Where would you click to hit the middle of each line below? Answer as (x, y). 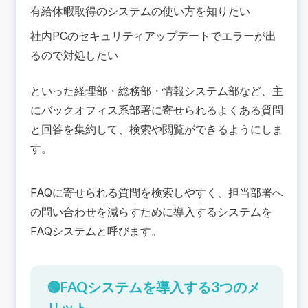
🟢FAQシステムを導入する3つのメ (154, 287)
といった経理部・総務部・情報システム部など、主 (157, 91)
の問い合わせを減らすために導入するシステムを (151, 212)
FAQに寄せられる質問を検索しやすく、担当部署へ (157, 193)
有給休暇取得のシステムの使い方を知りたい (140, 11)
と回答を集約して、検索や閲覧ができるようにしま (157, 130)
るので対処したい (74, 55)
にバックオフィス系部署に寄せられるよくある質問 (157, 110)
